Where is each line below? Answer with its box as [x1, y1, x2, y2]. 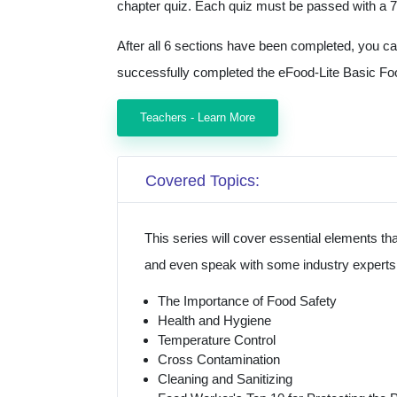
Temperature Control [158, 332, 276, 348]
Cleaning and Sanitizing [158, 371, 292, 387]
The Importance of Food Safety [158, 293, 337, 309]
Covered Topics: [145, 172, 260, 191]
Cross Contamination [158, 352, 280, 368]
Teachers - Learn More [139, 111, 255, 125]
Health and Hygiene [158, 313, 271, 329]
